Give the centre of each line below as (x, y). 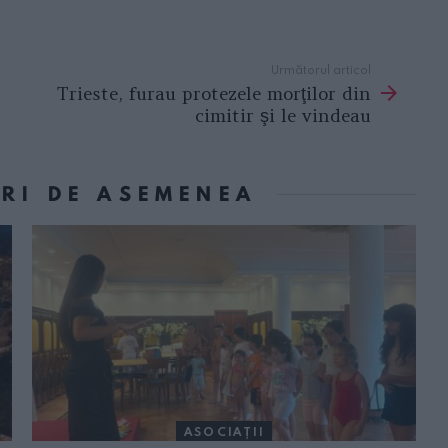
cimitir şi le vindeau (283, 115)
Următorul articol (321, 69)
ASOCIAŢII (224, 430)
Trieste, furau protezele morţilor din (214, 93)
